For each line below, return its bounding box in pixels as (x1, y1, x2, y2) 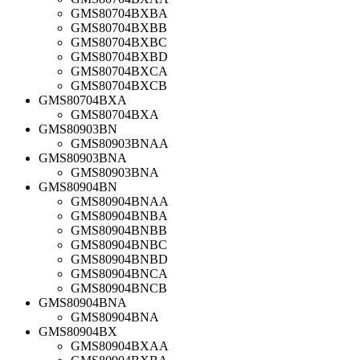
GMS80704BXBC (71, 35, 167, 49)
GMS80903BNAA (71, 136, 169, 150)
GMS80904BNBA (71, 208, 168, 223)
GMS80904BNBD (71, 252, 168, 266)
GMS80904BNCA (71, 266, 168, 280)
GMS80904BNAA (71, 194, 169, 208)
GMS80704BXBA (71, 6, 168, 20)
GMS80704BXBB (71, 20, 167, 35)
